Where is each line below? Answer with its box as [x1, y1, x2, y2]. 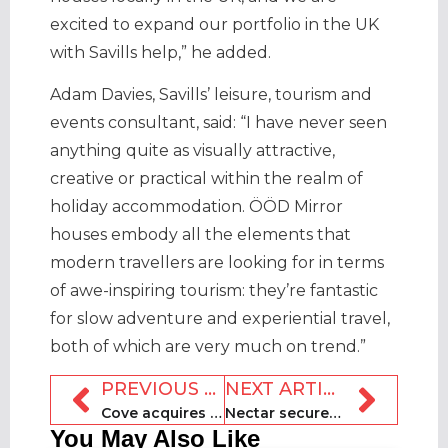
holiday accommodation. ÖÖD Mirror [50, 197, 343, 217]
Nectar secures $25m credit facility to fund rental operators [328, 404, 341, 423]
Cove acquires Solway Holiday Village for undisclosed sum [210, 404, 222, 423]
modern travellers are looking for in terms [50, 253, 384, 273]
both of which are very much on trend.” [50, 337, 366, 357]
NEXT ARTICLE [322, 378, 335, 401]
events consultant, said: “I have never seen [50, 113, 387, 133]
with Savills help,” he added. [50, 42, 271, 62]
